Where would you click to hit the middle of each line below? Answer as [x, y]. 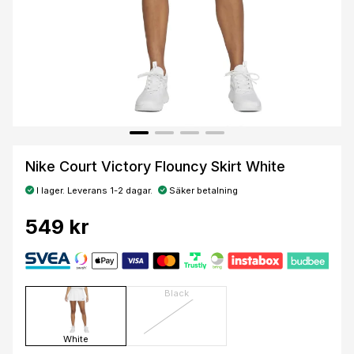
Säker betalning [202, 190]
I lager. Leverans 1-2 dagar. [93, 190]
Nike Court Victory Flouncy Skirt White [155, 166]
